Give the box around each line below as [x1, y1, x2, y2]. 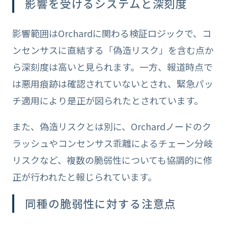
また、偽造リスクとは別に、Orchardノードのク [12, 119, 211, 133]
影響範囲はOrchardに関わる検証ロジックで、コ [12, 26, 211, 40]
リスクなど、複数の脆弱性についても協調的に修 [12, 153, 212, 166]
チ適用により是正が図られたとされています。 [12, 93, 203, 107]
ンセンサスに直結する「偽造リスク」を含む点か [12, 43, 214, 56]
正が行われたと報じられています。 [12, 169, 157, 183]
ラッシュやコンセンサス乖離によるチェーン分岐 [12, 136, 213, 150]
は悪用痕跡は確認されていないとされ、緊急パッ [12, 76, 213, 90]
